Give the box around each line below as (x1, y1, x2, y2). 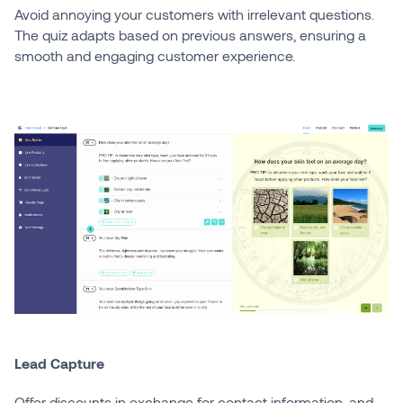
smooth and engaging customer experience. (13, 46, 295, 64)
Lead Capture (13, 354, 104, 372)
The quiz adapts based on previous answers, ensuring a (13, 25, 366, 43)
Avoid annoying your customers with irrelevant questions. (13, 4, 374, 22)
